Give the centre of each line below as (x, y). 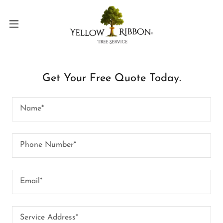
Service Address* (49, 217)
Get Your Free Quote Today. (111, 78)
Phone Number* (48, 145)
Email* (31, 181)
